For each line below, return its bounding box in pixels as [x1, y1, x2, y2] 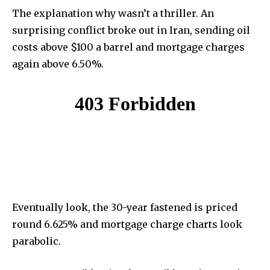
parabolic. [12, 235, 61, 248]
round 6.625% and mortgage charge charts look [12, 218, 242, 231]
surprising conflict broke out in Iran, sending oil [12, 24, 250, 37]
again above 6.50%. [12, 58, 104, 71]
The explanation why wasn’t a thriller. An [12, 7, 214, 20]
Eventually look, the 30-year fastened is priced [12, 201, 237, 214]
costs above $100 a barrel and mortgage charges [12, 41, 245, 54]
